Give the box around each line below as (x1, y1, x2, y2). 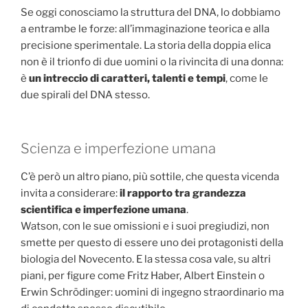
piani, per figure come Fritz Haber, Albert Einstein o (21, 269, 265, 283)
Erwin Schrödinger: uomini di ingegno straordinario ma (21, 286, 284, 299)
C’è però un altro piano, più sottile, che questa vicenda (21, 170, 279, 184)
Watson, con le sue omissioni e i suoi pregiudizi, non (21, 220, 269, 233)
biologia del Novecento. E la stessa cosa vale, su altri (21, 253, 271, 266)
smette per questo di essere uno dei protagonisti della (21, 236, 283, 250)
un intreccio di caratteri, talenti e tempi (29, 71, 225, 85)
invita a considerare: (21, 187, 120, 200)
